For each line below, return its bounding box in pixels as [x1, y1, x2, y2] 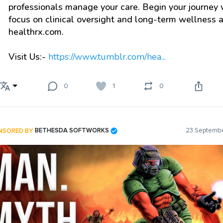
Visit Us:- [8, 50, 48, 63]
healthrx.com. [8, 25, 64, 38]
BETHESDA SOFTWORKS [35, 126, 109, 135]
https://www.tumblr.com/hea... [48, 50, 166, 63]
